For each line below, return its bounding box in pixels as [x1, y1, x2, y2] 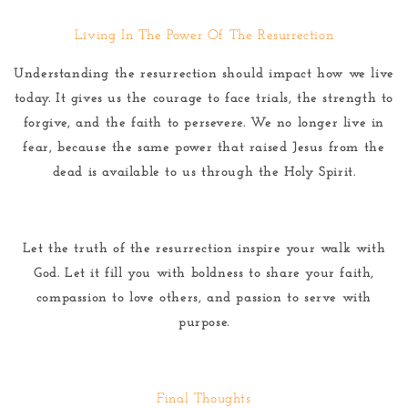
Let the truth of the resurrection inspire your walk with [22, 241, 386, 256]
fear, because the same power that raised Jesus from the [23, 140, 385, 155]
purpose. [178, 315, 229, 330]
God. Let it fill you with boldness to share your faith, [33, 266, 374, 280]
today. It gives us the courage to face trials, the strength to [14, 91, 394, 106]
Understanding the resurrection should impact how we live [14, 66, 394, 81]
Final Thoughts [157, 392, 251, 406]
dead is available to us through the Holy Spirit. [52, 165, 356, 179]
